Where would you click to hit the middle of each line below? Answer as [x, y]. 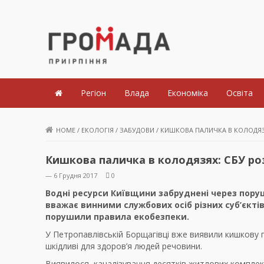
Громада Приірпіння [144, 77]
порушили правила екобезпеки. [118, 217]
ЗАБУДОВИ [137, 130]
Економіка [188, 93]
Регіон [93, 93]
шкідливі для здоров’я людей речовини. [124, 246]
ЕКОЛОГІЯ [98, 130]
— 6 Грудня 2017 [71, 176]
